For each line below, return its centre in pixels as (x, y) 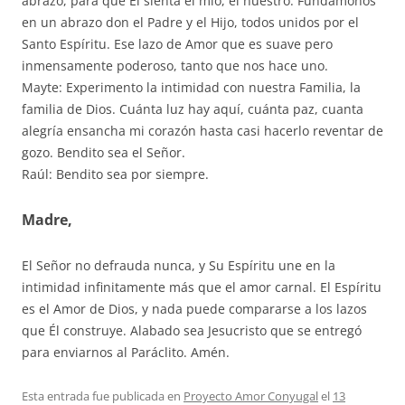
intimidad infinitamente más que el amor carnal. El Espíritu (202, 287)
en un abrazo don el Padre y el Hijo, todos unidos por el (190, 22)
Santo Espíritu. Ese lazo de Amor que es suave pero (177, 43)
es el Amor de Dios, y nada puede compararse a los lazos (194, 308)
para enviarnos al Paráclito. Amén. (126, 352)
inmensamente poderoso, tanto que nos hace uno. (175, 65)
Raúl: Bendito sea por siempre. (115, 174)
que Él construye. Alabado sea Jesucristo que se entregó (192, 330)
